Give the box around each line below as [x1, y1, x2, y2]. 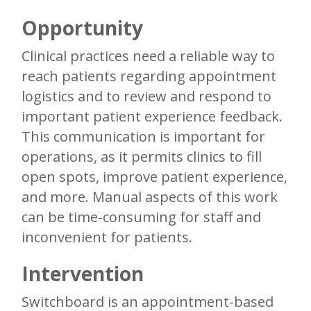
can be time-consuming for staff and [22, 208, 261, 227]
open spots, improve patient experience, [22, 167, 287, 187]
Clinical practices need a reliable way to [22, 47, 275, 66]
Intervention [22, 260, 153, 287]
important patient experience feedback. [22, 107, 283, 126]
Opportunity [22, 15, 153, 42]
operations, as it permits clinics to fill [22, 147, 262, 167]
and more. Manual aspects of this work [22, 187, 278, 207]
